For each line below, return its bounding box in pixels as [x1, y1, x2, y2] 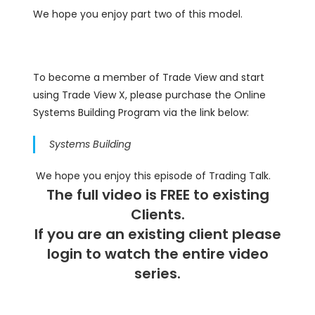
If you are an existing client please [34, 224, 281, 244]
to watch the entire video [82, 243, 269, 264]
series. [134, 263, 181, 283]
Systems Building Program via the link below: [33, 105, 250, 120]
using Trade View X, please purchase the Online [33, 87, 266, 102]
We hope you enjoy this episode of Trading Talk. [33, 168, 271, 183]
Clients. [130, 204, 185, 224]
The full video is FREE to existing [46, 184, 269, 205]
